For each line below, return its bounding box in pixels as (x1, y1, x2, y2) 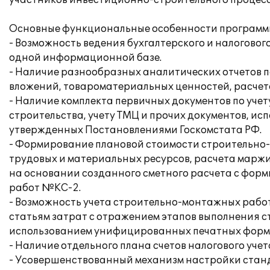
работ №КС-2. (9, 182, 81, 194)
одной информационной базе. (9, 52, 162, 64)
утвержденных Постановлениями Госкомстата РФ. (9, 124, 262, 136)
